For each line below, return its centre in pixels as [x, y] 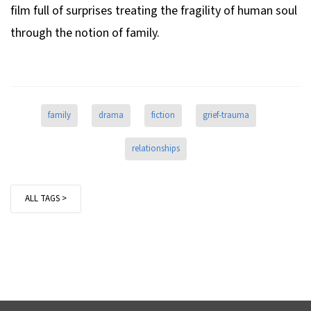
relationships [155, 148]
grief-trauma [226, 115]
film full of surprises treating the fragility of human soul [154, 10]
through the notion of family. [85, 33]
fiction [163, 115]
